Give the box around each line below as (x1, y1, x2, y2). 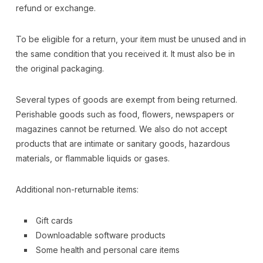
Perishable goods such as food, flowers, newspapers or (15, 109, 234, 119)
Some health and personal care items (35, 244, 180, 255)
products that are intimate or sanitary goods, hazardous (15, 138, 230, 149)
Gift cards (35, 215, 73, 225)
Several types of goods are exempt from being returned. (15, 94, 237, 104)
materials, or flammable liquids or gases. (15, 153, 170, 163)
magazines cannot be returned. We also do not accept (15, 123, 227, 134)
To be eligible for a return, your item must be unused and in (15, 33, 246, 44)
